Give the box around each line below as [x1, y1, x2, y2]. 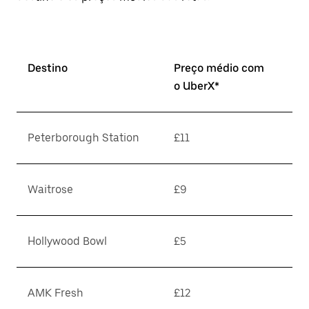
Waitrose [28, 183, 73, 196]
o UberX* [174, 79, 219, 92]
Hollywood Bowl [28, 235, 107, 248]
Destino [28, 61, 68, 74]
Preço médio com [174, 61, 264, 74]
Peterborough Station [28, 131, 139, 144]
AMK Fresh [28, 286, 83, 299]
